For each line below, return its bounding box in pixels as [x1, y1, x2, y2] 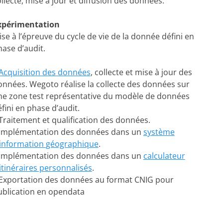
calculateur [143, 150, 185, 161]
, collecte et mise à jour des [90, 66, 192, 78]
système [143, 126, 175, 137]
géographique [45, 138, 99, 149]
